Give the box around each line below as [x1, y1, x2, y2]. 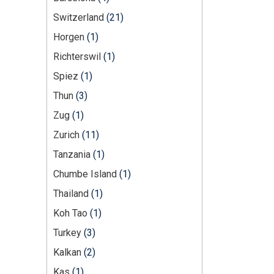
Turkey [53, 226, 81, 239]
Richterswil [53, 50, 101, 62]
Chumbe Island [53, 168, 117, 180]
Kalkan [53, 246, 81, 258]
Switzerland [53, 11, 104, 23]
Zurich [53, 128, 80, 141]
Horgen [53, 31, 84, 43]
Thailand [53, 187, 89, 199]
